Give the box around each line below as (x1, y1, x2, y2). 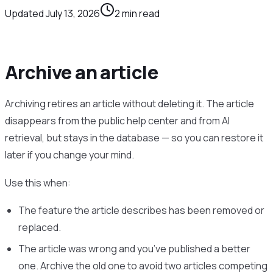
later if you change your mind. (5, 147, 134, 161)
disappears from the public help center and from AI (5, 113, 230, 127)
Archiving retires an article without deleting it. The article (5, 96, 254, 110)
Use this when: (5, 175, 71, 190)
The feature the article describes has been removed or (18, 204, 265, 218)
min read (120, 6, 160, 20)
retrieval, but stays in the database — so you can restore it (5, 130, 263, 144)
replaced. (18, 221, 62, 235)
